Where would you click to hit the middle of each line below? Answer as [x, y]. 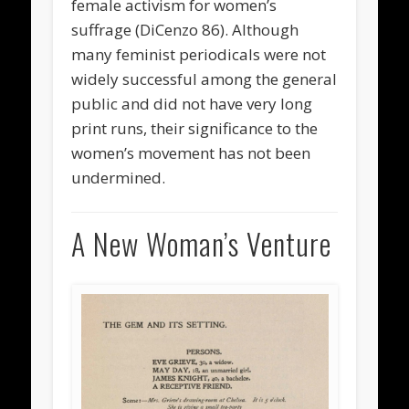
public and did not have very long [192, 103]
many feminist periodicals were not [199, 54]
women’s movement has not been [191, 152]
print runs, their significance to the [195, 128]
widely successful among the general [204, 79]
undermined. [119, 177]
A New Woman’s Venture [202, 244]
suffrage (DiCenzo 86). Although [185, 29]
